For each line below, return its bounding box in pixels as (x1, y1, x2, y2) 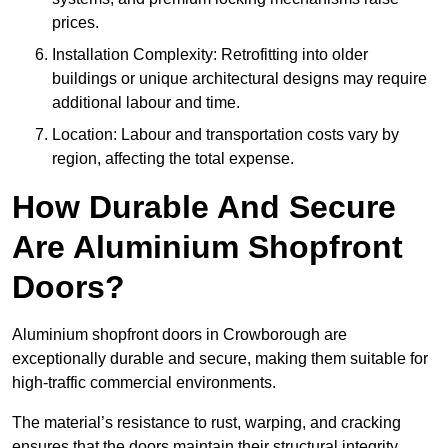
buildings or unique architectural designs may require (52, 70, 427, 88)
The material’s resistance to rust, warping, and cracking (12, 414, 401, 432)
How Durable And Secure (12, 189, 396, 226)
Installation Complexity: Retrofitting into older (52, 46, 368, 64)
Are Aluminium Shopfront (12, 229, 403, 266)
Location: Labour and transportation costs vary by (52, 126, 399, 144)
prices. (52, 14, 99, 32)
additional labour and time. (52, 94, 240, 112)
